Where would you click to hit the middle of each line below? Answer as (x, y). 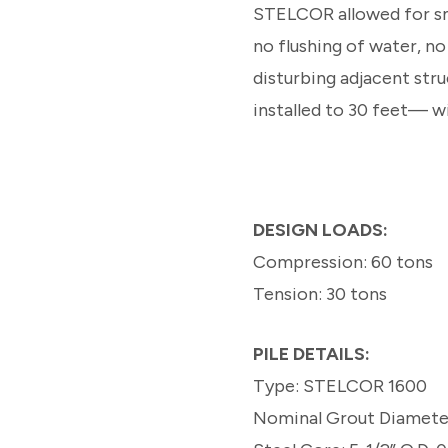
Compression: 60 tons (344, 261)
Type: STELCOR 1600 (341, 385)
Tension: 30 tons (319, 293)
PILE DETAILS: (313, 353)
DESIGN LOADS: (320, 229)
